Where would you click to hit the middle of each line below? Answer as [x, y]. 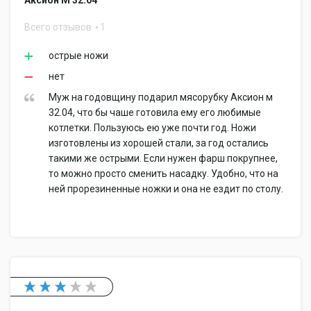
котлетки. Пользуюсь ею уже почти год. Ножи [152, 128]
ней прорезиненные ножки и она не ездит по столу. [166, 189]
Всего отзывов [59, 27]
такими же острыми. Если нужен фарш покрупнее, [163, 158]
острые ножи [78, 56]
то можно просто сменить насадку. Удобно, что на [163, 174]
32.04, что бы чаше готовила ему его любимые [155, 112]
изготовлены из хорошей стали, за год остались [159, 143]
